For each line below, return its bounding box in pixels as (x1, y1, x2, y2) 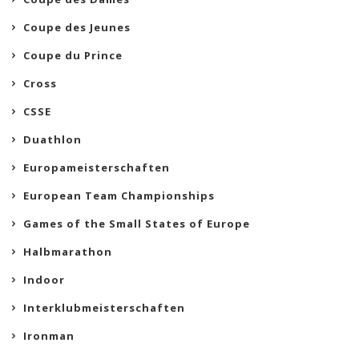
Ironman (23, 329, 75, 344)
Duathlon (23, 132, 82, 147)
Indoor (23, 272, 65, 288)
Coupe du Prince (23, 48, 123, 63)
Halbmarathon (23, 244, 112, 260)
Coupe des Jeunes (23, 20, 131, 35)
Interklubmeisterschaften (23, 301, 185, 316)
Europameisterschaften (23, 160, 170, 175)
